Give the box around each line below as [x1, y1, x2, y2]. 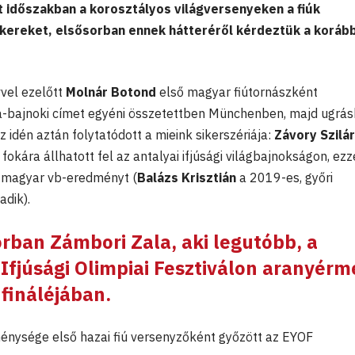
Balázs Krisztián [137, 170, 236, 186]
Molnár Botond [66, 84, 156, 101]
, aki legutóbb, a [171, 229, 318, 255]
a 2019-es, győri [236, 170, 333, 186]
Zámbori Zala [50, 229, 171, 255]
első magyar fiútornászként [156, 84, 318, 101]
